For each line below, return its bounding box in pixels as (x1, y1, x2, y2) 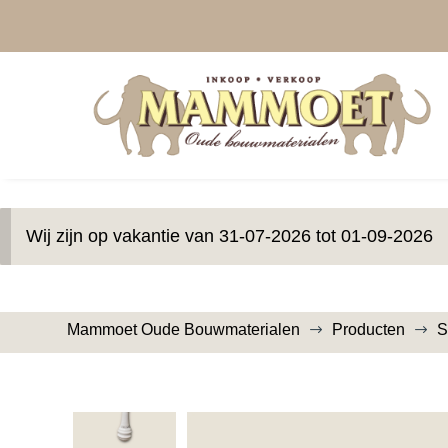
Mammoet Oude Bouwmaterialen (67, 320, 301, 338)
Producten (332, 320, 406, 338)
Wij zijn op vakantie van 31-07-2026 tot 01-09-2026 (26, 225, 434, 246)
